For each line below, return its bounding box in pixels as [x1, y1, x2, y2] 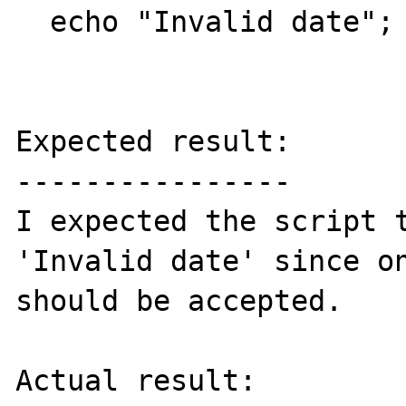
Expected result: [15, 125, 292, 158]
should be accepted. [15, 285, 343, 317]
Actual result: [15, 364, 257, 397]
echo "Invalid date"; [15, 5, 51, 38]
